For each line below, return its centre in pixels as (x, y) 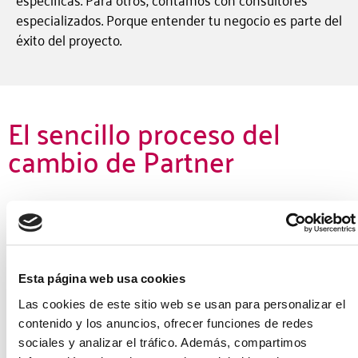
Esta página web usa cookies (102, 279)
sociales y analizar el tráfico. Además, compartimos (163, 342)
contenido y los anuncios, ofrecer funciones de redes (166, 323)
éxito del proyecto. (70, 39)
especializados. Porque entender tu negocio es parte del (179, 19)
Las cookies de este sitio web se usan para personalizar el (182, 304)
